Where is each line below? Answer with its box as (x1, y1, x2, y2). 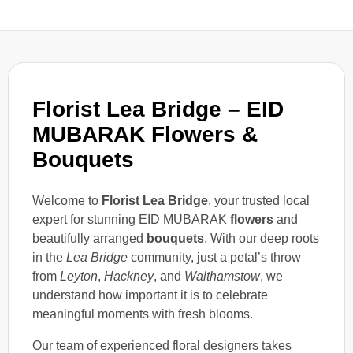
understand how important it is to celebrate (32, 288, 268, 302)
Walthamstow (184, 269, 260, 283)
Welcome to (32, 193, 102, 207)
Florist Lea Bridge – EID (32, 97, 284, 122)
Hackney (104, 269, 154, 283)
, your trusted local (208, 193, 310, 207)
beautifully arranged (32, 231, 147, 245)
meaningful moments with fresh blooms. (32, 307, 253, 321)
